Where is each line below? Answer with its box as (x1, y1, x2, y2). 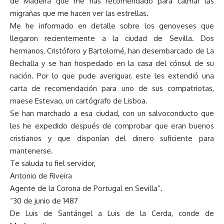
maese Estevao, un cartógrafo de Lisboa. (10, 96, 147, 106)
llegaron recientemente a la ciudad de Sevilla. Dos (10, 33, 214, 43)
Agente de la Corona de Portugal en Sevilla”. (10, 183, 162, 193)
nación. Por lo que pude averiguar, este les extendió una (10, 71, 214, 81)
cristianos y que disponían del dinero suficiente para (10, 133, 214, 143)
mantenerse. (10, 146, 53, 156)
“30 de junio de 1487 (10, 196, 78, 206)
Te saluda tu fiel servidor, (10, 158, 95, 168)
